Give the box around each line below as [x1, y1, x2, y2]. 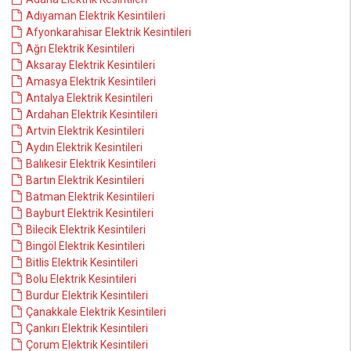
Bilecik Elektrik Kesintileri [26, 223, 146, 236]
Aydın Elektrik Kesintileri [26, 141, 143, 154]
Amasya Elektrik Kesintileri [26, 75, 156, 88]
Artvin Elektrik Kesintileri [26, 125, 144, 137]
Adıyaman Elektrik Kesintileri [26, 9, 165, 22]
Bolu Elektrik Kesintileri [26, 273, 136, 285]
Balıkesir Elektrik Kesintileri [26, 157, 156, 170]
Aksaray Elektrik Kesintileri [26, 59, 155, 71]
